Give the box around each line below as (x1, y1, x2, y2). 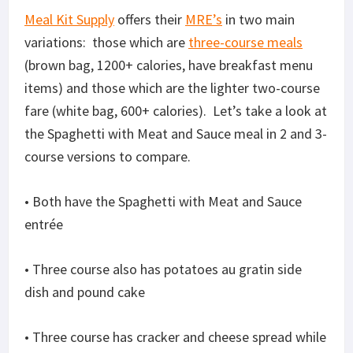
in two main (222, 9, 295, 28)
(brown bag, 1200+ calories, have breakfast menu (24, 55, 313, 74)
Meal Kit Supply (24, 9, 114, 28)
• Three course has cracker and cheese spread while (24, 327, 326, 346)
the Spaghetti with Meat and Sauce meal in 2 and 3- (24, 124, 327, 143)
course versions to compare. (24, 147, 191, 165)
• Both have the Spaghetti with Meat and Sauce (24, 191, 302, 210)
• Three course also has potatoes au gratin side (24, 259, 302, 278)
